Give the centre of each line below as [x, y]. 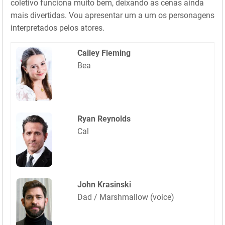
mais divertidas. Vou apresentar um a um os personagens [113, 16]
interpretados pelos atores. [58, 28]
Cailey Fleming [104, 53]
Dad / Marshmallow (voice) [126, 197]
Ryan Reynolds [104, 119]
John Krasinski [104, 185]
